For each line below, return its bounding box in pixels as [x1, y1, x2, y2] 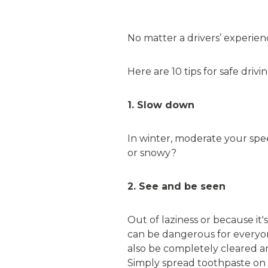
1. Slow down [127, 99, 194, 111]
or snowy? [127, 147, 176, 159]
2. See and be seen [127, 181, 226, 192]
